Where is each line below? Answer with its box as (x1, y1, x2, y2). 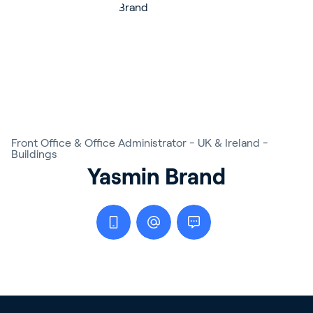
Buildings (11, 148, 57, 160)
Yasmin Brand (87, 164, 226, 189)
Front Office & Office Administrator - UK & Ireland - (11, 137, 268, 149)
